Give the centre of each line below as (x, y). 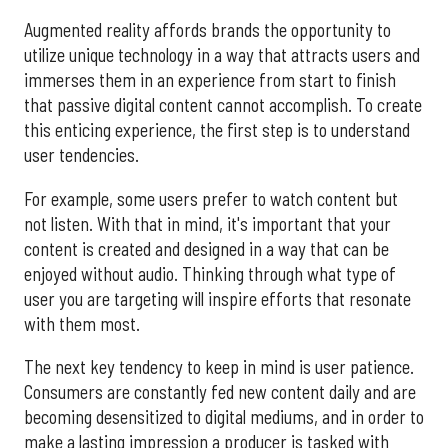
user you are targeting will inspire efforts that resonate (217, 298)
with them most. (82, 323)
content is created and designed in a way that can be (206, 248)
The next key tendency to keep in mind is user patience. (219, 367)
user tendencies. (81, 155)
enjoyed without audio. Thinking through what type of (210, 273)
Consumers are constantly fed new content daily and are (220, 392)
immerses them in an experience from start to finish (210, 80)
